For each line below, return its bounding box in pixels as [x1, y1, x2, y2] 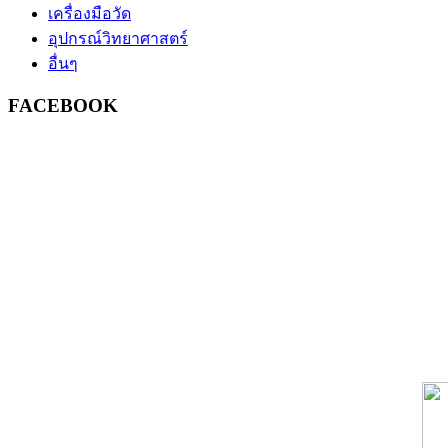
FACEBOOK [8, 94, 118, 116]
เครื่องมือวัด [48, 4, 131, 22]
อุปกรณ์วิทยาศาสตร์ [48, 29, 188, 47]
